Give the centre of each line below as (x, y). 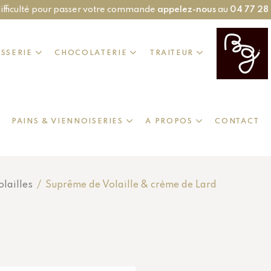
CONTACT (237, 122)
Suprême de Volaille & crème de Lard (131, 185)
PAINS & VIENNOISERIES (67, 122)
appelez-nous (187, 10)
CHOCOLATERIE (91, 54)
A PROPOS (169, 122)
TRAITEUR (171, 54)
